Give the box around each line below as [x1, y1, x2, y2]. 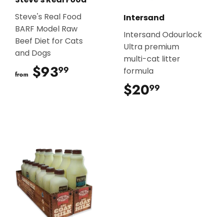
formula [124, 65, 154, 77]
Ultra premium [124, 41, 179, 52]
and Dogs [15, 47, 51, 59]
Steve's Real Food [15, 11, 81, 22]
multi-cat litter [124, 53, 180, 64]
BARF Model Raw [15, 23, 77, 34]
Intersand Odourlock [124, 29, 202, 40]
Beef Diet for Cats [15, 35, 83, 46]
